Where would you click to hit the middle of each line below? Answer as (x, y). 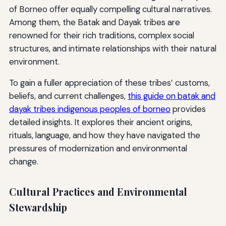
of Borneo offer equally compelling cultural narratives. (110, 9)
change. (23, 161)
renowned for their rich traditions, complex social (101, 35)
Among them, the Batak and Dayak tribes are (94, 22)
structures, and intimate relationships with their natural (112, 48)
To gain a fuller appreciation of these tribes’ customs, (109, 82)
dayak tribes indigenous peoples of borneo (90, 109)
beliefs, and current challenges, (68, 96)
